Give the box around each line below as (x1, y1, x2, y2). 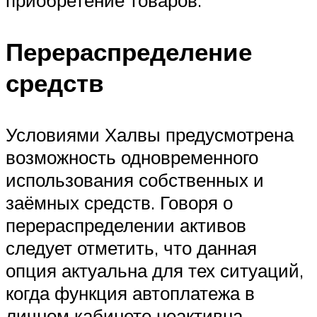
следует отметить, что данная (6, 236, 257, 260)
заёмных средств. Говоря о (6, 191, 233, 214)
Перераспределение (6, 36, 252, 68)
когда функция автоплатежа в (6, 282, 255, 305)
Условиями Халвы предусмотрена (6, 123, 294, 146)
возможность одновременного (6, 146, 258, 169)
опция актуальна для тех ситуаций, (6, 259, 304, 282)
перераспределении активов (6, 214, 246, 237)
